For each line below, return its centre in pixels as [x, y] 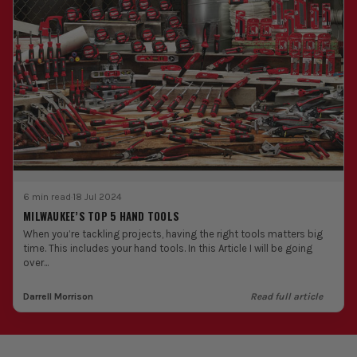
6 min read [47, 197]
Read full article [286, 297]
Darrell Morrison [58, 297]
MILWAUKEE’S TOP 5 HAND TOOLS [101, 216]
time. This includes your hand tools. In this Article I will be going [168, 249]
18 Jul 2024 [97, 197]
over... [36, 263]
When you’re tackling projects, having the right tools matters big [173, 234]
